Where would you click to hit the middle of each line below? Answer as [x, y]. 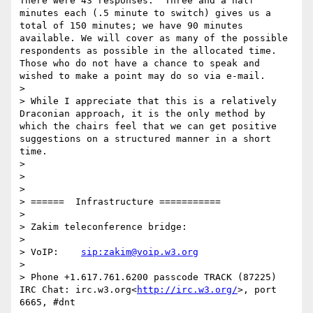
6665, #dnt [48, 303]
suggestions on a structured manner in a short [145, 139]
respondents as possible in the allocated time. [148, 51]
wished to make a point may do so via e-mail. [143, 76]
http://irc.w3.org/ [187, 290]
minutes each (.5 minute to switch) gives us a [145, 13]
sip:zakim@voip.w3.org [140, 252]
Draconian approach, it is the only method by [143, 114]
